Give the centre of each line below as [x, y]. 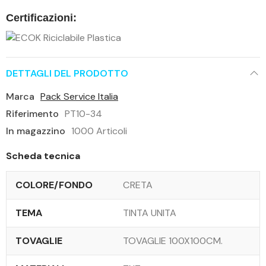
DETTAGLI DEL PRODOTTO [67, 73]
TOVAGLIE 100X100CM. [173, 240]
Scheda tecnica [43, 156]
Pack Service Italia [79, 96]
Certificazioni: [41, 18]
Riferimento [32, 113]
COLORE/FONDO [54, 185]
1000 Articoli [99, 131]
